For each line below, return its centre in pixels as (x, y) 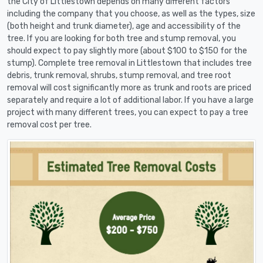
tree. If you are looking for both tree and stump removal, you (122, 38)
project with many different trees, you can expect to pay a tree (128, 112)
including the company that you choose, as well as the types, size (131, 14)
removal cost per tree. (49, 124)
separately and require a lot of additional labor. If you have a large (130, 100)
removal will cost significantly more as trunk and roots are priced (129, 87)
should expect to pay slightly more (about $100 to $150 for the (127, 50)
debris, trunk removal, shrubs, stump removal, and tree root (119, 75)
